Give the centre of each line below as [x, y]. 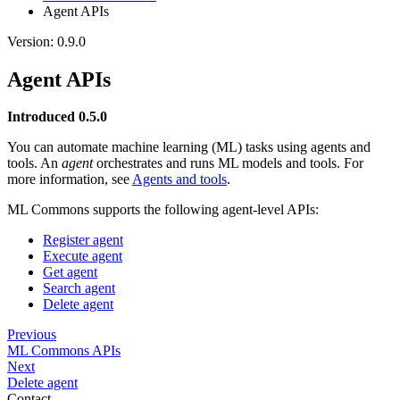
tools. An [34, 163]
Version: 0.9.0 [46, 41]
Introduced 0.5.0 [57, 117]
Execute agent [83, 256]
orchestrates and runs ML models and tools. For [228, 163]
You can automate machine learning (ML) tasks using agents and [189, 147]
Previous [32, 335]
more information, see [70, 179]
